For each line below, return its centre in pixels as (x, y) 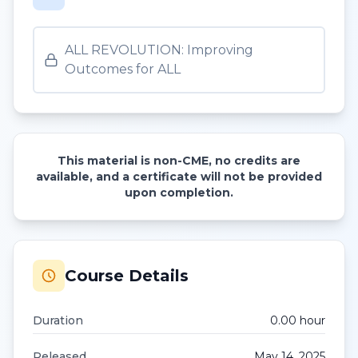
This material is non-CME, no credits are (179, 161)
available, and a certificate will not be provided (179, 177)
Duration (58, 320)
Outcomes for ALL (122, 69)
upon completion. (179, 193)
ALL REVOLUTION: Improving (159, 50)
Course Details (127, 276)
